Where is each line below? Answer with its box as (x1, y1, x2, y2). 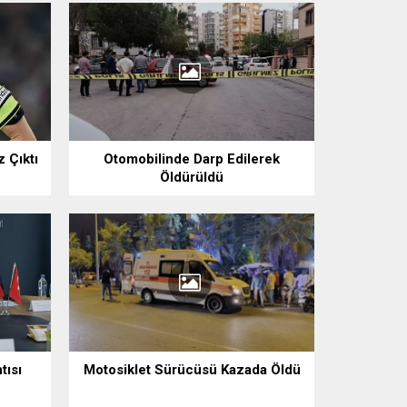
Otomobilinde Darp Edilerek (104, 151, 280, 168)
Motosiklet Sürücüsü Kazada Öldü (83, 361, 301, 378)
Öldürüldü (160, 169, 223, 186)
